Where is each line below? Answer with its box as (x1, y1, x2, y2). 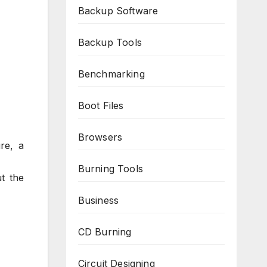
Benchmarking (77, 68, 145, 80)
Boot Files (77, 100, 124, 111)
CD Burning (77, 226, 132, 238)
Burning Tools (77, 163, 144, 175)
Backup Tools (77, 36, 142, 48)
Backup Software (77, 5, 159, 17)
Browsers (77, 131, 123, 143)
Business (77, 194, 119, 206)
